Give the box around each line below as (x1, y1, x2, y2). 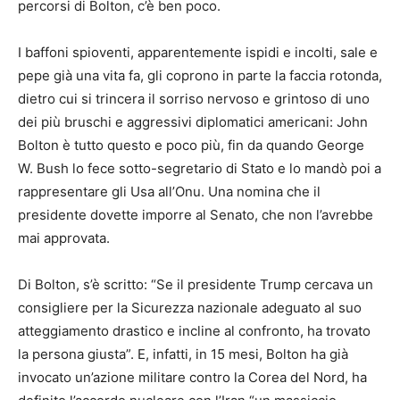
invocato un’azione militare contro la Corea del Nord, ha (18, 369, 367, 387)
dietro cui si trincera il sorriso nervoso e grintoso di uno (18, 90, 370, 108)
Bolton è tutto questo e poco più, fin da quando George (18, 137, 364, 154)
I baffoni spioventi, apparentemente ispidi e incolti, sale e (18, 44, 378, 62)
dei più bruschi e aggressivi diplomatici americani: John (18, 113, 368, 131)
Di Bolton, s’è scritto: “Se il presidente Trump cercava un (18, 276, 373, 294)
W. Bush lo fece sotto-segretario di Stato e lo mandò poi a (18, 160, 381, 178)
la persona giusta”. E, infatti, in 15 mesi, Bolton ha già (18, 346, 348, 363)
